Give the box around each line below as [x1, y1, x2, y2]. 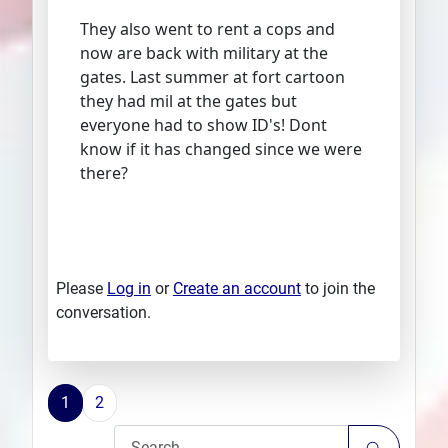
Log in [107, 279, 151, 299]
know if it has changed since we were [80, 138, 362, 161]
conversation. [56, 303, 151, 323]
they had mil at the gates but [80, 90, 297, 113]
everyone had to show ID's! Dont [80, 114, 327, 137]
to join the [301, 279, 375, 299]
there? [80, 162, 128, 185]
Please [56, 279, 107, 299]
